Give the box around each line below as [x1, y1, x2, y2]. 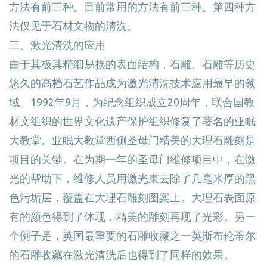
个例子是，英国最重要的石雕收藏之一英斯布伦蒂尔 [9, 229, 256, 241]
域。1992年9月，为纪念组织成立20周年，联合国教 [9, 96, 254, 108]
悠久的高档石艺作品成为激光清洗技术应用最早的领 [9, 77, 256, 89]
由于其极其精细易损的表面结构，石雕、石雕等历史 [9, 58, 256, 70]
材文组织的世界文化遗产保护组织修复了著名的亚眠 [9, 115, 256, 127]
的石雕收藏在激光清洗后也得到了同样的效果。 [9, 249, 234, 260]
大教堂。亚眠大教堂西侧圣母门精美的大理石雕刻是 [9, 134, 256, 146]
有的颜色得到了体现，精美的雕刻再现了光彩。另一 [9, 210, 256, 222]
